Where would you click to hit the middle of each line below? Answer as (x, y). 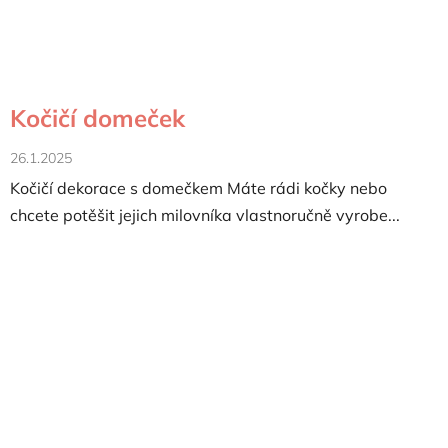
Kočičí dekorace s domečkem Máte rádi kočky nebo (198, 188)
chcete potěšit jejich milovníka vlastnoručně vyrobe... (205, 215)
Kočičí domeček (97, 118)
